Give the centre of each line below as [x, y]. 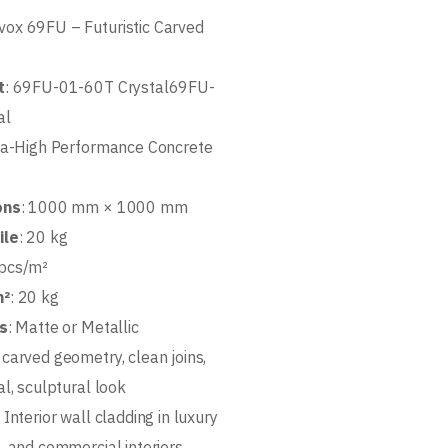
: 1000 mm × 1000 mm [104, 207]
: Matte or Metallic [73, 327]
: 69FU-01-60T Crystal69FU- [109, 87]
